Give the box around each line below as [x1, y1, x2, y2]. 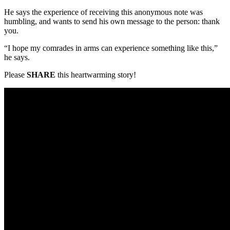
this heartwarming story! [55, 70, 136, 79]
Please [4, 70, 27, 79]
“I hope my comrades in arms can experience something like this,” [4, 43, 218, 52]
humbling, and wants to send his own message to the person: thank [4, 16, 220, 26]
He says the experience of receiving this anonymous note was [4, 7, 203, 16]
